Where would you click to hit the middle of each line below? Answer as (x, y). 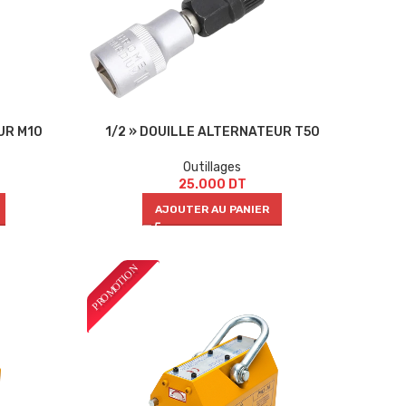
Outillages (213, 168)
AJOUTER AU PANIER (213, 210)
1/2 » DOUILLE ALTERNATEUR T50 (212, 132)
